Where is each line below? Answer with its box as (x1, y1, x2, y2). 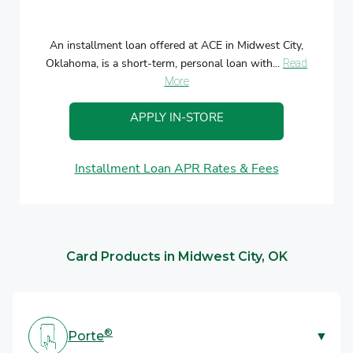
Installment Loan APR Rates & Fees (74, 159, 279, 177)
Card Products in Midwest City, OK (65, 248, 288, 264)
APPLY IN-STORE (129, 109, 224, 125)
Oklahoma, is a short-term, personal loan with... (46, 55, 283, 71)
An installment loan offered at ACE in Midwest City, (50, 37, 303, 53)
